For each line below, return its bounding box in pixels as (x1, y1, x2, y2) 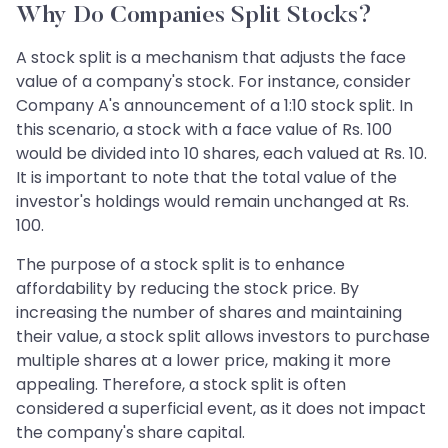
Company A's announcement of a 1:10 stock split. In (16, 94, 413, 118)
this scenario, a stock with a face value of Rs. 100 (16, 118, 392, 142)
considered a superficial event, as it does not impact (16, 397, 426, 421)
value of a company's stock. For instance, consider (16, 70, 411, 94)
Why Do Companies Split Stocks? (16, 4, 372, 29)
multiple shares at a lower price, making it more (16, 349, 391, 373)
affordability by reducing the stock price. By (16, 277, 359, 301)
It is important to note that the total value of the (16, 166, 397, 190)
